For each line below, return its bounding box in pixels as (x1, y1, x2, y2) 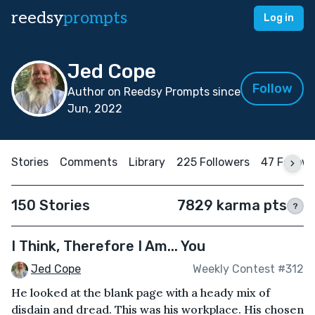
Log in (264, 12, 294, 24)
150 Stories (11, 197, 90, 214)
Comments (60, 155, 117, 169)
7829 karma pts (177, 197, 287, 214)
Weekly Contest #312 (193, 262, 304, 276)
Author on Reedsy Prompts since (67, 85, 240, 98)
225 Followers (176, 155, 250, 169)
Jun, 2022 (67, 102, 122, 115)
